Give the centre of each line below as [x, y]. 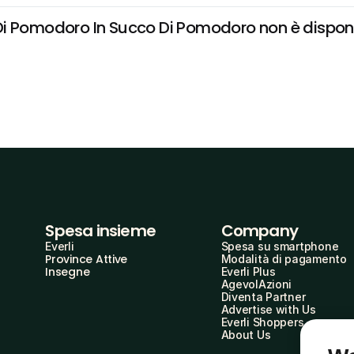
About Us [246, 335]
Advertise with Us [268, 309]
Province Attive [87, 259]
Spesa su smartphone [280, 246]
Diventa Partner [263, 297]
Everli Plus [248, 271]
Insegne [68, 272]
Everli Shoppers [262, 322]
